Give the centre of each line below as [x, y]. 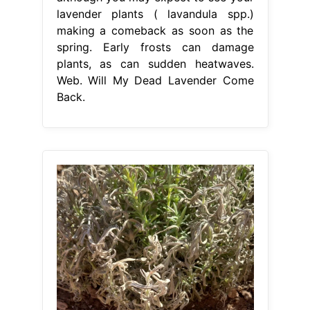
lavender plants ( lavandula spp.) [155, 13]
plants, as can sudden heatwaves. [155, 63]
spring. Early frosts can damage [155, 47]
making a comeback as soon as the [155, 30]
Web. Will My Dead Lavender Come [155, 80]
